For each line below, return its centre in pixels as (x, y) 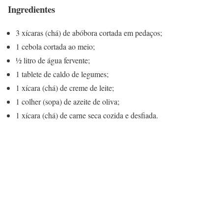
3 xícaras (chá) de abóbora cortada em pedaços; (89, 33)
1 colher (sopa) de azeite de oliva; (68, 102)
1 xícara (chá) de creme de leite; (65, 88)
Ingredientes (31, 9)
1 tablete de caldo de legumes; (62, 74)
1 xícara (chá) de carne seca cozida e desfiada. (87, 115)
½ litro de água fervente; (53, 60)
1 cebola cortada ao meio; (55, 47)
